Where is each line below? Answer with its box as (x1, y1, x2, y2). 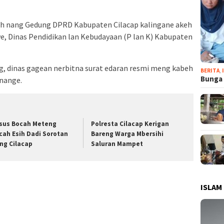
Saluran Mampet (91, 139, 143, 148)
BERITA (200, 66, 220, 74)
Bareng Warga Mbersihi (91, 129, 164, 138)
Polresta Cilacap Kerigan (91, 119, 169, 128)
